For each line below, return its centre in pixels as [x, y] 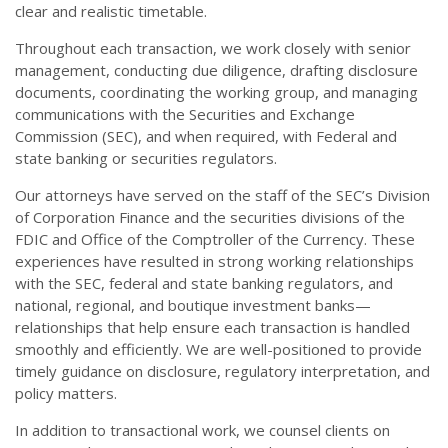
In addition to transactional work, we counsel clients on [202, 430]
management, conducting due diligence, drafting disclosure [216, 70]
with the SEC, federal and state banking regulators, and [204, 283]
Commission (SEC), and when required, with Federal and [206, 136]
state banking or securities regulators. [146, 158]
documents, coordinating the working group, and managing [216, 92]
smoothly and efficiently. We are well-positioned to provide [218, 349]
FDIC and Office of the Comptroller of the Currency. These [215, 239]
